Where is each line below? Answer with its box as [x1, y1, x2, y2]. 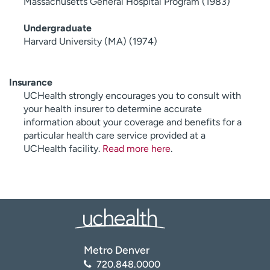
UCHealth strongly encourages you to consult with [24, 89, 241, 101]
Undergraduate [24, 22, 92, 34]
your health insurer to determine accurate [24, 102, 202, 115]
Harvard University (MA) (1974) [24, 35, 157, 47]
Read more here [102, 142, 171, 154]
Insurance [9, 76, 52, 88]
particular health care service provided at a [24, 129, 206, 141]
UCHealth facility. [24, 142, 102, 154]
